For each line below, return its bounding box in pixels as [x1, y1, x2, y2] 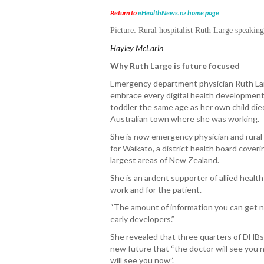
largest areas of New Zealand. [110, 155, 219, 165]
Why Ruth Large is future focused [110, 61, 240, 71]
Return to [110, 8, 138, 17]
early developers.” [110, 214, 174, 224]
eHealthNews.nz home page [138, 8, 219, 17]
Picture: [110, 26, 136, 35]
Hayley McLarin [110, 43, 163, 53]
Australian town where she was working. [110, 114, 259, 124]
